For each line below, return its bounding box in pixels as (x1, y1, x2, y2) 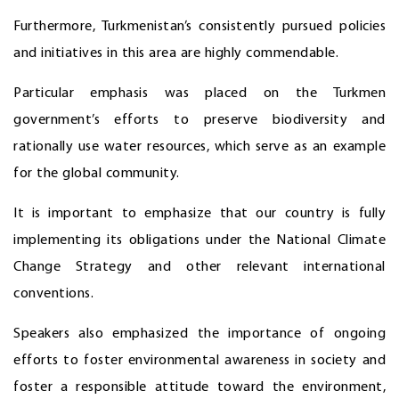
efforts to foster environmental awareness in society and (13, 353, 386, 368)
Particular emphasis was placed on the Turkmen (13, 85, 386, 101)
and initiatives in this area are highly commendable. (13, 45, 338, 61)
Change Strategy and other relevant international (13, 259, 386, 274)
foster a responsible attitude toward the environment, (13, 379, 386, 395)
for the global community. (13, 166, 180, 181)
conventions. (13, 286, 94, 301)
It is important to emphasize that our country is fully (13, 206, 386, 221)
